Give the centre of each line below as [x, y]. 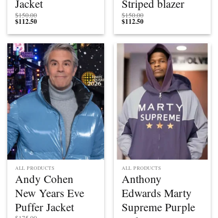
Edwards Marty [157, 192]
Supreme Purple [159, 207]
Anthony [142, 178]
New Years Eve [50, 192]
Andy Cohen [45, 178]
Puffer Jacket [45, 207]
